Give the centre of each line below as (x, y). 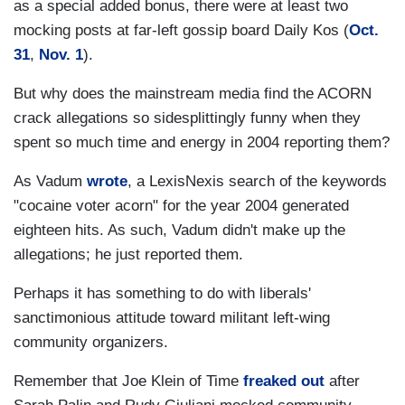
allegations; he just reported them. (128, 255)
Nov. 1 (61, 55)
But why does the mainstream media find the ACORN (193, 94)
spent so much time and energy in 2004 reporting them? (202, 143)
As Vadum (50, 182)
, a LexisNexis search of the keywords (257, 182)
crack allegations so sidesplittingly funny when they (187, 118)
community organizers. (91, 343)
